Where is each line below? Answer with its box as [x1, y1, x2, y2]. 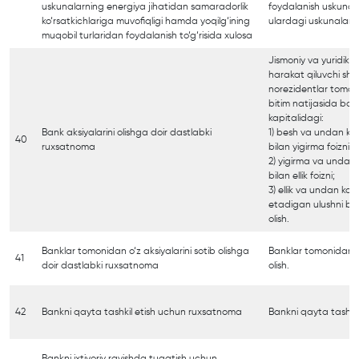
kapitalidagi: [268, 113, 324, 123]
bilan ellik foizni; [268, 171, 335, 181]
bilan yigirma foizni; [268, 142, 352, 152]
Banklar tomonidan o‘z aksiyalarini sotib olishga [42, 246, 249, 256]
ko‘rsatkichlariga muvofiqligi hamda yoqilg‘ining [42, 16, 250, 26]
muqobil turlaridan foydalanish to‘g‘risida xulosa [42, 30, 252, 41]
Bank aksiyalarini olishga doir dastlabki [42, 127, 212, 138]
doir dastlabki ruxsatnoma [42, 260, 159, 271]
